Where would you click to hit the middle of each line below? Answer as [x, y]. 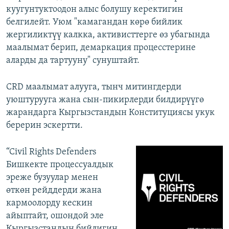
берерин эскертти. [44, 125]
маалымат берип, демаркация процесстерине [101, 48]
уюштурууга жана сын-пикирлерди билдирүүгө [105, 100]
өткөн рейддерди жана [54, 190]
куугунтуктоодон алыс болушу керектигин [95, 9]
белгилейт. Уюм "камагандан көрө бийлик [94, 22]
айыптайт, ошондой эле [55, 216]
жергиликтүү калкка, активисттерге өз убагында [108, 35]
